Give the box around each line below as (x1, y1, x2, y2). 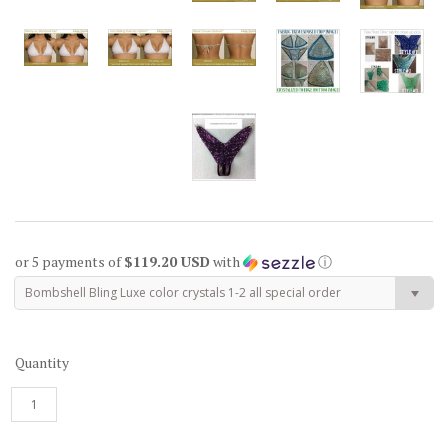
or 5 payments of (15, 252, 124, 272)
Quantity (15, 353, 69, 373)
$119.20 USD (124, 252, 210, 272)
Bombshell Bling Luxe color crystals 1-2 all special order (25, 284, 341, 302)
